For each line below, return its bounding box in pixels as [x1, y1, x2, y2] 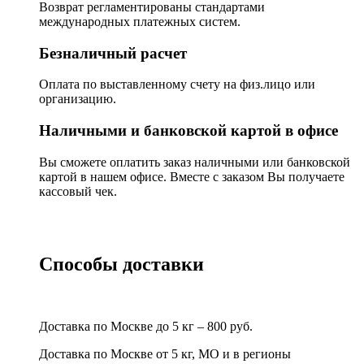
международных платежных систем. [39, 14, 240, 28]
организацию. [39, 92, 116, 106]
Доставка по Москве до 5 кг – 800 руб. [39, 318, 253, 333]
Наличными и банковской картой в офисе [39, 122, 338, 140]
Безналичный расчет [39, 44, 187, 62]
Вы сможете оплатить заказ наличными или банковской [39, 154, 350, 169]
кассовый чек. [39, 184, 117, 198]
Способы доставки [39, 253, 204, 275]
